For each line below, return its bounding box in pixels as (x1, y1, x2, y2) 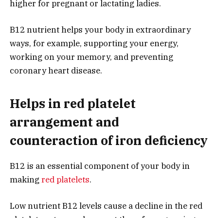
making (10, 174, 41, 185)
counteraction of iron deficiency (10, 132, 208, 148)
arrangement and (10, 113, 119, 130)
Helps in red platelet (10, 95, 136, 111)
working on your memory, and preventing (10, 52, 173, 63)
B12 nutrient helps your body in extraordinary (10, 24, 191, 36)
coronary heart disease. (10, 65, 102, 76)
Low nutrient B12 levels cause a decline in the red (10, 200, 202, 211)
